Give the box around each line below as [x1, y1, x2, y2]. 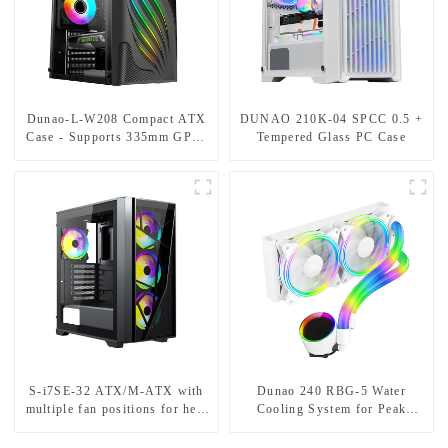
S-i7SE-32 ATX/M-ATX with [29, 384, 204, 399]
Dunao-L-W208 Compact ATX [26, 112, 123, 127]
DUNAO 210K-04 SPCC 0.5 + [239, 112, 424, 127]
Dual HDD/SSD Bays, [50, 148, 183, 163]
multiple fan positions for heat [25, 402, 208, 417]
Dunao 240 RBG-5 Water [257, 384, 406, 399]
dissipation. [81, 420, 152, 435]
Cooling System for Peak [256, 402, 407, 417]
